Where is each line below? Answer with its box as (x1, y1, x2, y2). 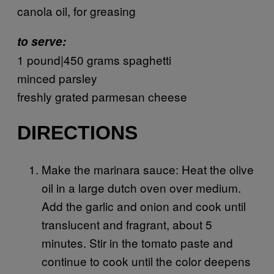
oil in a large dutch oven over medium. (42, 179, 241, 196)
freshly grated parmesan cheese (17, 87, 187, 105)
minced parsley (17, 69, 97, 86)
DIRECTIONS (17, 122, 138, 144)
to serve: (17, 32, 66, 50)
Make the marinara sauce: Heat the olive (42, 160, 254, 177)
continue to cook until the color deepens (42, 252, 251, 269)
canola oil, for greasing (17, 2, 136, 19)
